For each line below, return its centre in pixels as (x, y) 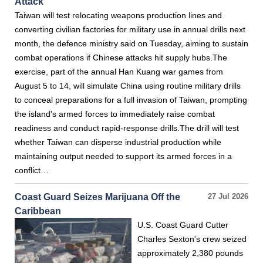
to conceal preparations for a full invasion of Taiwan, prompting (131, 100)
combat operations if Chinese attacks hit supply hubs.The (121, 58)
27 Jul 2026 (228, 197)
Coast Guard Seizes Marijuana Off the (97, 197)
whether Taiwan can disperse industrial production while (118, 142)
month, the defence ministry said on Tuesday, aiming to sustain (131, 43)
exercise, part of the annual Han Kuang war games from (119, 72)
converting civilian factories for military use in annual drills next (130, 29)
